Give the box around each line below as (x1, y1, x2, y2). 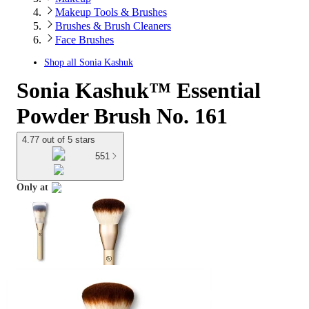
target (16, 197, 41, 208)
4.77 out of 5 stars (22, 134, 95, 145)
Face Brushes (55, 34, 114, 46)
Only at (17, 182, 48, 193)
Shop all (44, 57, 79, 68)
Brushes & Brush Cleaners (55, 20, 171, 32)
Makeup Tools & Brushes (55, 6, 167, 18)
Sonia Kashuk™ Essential (17, 78, 261, 103)
